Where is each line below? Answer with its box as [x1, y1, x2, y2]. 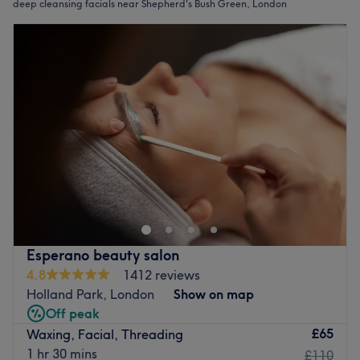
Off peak [46, 305, 100, 321]
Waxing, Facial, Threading [27, 326, 183, 343]
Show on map [174, 285, 254, 302]
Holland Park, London [27, 285, 154, 302]
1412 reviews [123, 266, 200, 283]
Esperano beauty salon [27, 245, 179, 264]
